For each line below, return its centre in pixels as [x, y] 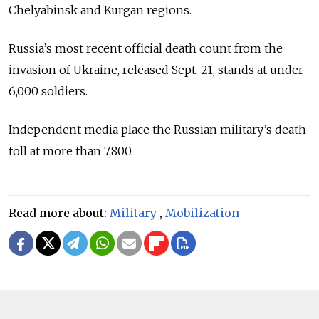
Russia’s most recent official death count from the [146, 48]
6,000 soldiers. [48, 91]
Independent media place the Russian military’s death [157, 129]
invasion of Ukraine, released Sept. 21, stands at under [156, 69]
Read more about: [59, 213]
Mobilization [202, 213]
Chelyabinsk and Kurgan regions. [100, 10]
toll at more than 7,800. [71, 151]
